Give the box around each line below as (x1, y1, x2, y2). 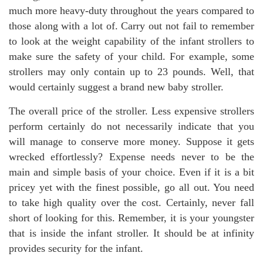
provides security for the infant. (9, 242, 143, 254)
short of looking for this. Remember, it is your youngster (9, 212, 254, 224)
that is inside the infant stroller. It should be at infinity (9, 227, 254, 239)
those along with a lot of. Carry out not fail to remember (9, 20, 254, 32)
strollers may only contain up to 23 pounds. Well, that (9, 66, 254, 77)
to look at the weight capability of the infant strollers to (9, 35, 254, 47)
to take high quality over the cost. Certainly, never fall (9, 197, 254, 208)
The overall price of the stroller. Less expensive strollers (9, 105, 254, 117)
